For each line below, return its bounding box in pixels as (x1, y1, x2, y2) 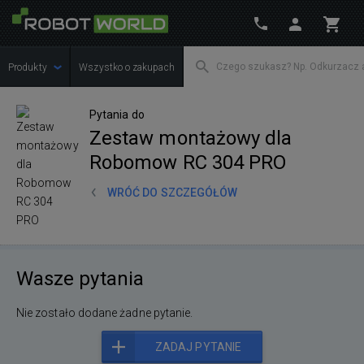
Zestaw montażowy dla (89, 127, 292, 149)
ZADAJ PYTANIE (154, 340, 242, 353)
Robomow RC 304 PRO (89, 151, 287, 174)
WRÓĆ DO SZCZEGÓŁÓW (107, 186, 238, 199)
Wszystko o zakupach (79, 62, 175, 73)
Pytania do (89, 108, 145, 121)
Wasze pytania (16, 266, 144, 290)
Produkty (8, 62, 50, 73)
